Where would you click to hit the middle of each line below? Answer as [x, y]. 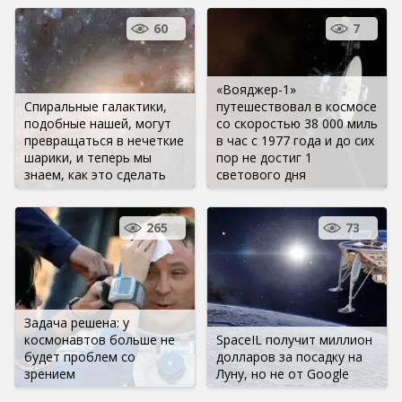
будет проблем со [80, 357]
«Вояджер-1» [256, 90]
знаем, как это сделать [95, 175]
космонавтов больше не [100, 340]
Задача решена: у [77, 323]
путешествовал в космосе [297, 107]
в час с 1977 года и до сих [295, 141]
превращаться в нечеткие [104, 141]
